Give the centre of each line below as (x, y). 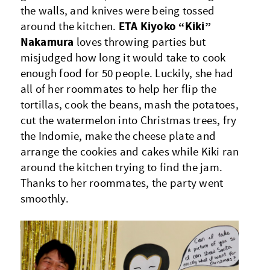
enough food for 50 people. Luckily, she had (127, 74)
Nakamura (47, 42)
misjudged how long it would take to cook (123, 58)
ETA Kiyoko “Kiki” (165, 27)
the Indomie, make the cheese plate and (118, 137)
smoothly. (44, 199)
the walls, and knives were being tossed (118, 11)
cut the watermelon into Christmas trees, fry (128, 121)
